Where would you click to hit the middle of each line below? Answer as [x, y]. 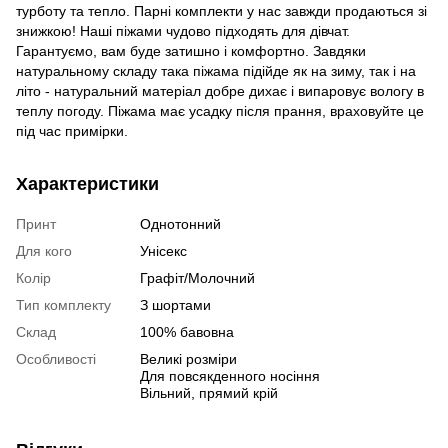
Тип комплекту [63, 305]
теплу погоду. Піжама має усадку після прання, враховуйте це [220, 111]
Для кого [44, 251]
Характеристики [87, 184]
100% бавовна [187, 332]
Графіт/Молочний [197, 278]
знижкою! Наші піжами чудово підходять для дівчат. [183, 31]
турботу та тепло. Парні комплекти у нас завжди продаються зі [221, 11]
